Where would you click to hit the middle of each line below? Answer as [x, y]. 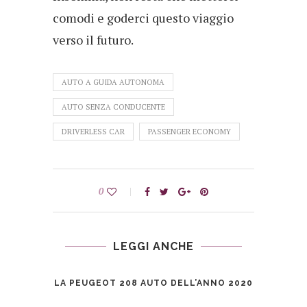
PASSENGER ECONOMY [189, 132]
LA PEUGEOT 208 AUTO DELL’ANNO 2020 [153, 283]
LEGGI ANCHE [153, 247]
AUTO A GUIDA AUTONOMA [113, 83]
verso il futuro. [93, 40]
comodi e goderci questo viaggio [143, 18]
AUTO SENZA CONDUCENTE [113, 107]
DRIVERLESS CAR [93, 132]
